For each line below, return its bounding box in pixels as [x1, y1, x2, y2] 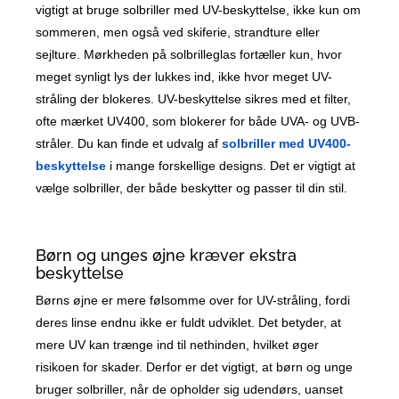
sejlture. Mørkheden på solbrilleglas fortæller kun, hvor [36, 47, 343, 62]
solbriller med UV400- [222, 136, 352, 151]
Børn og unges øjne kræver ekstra [36, 246, 297, 265]
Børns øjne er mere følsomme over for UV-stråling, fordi [36, 293, 351, 308]
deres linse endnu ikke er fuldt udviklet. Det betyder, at [36, 315, 342, 330]
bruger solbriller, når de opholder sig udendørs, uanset [36, 382, 344, 397]
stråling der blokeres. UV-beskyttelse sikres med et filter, [36, 92, 352, 107]
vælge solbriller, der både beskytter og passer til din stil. [36, 181, 348, 196]
